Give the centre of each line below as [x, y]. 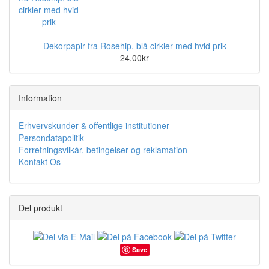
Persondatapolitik [51, 137]
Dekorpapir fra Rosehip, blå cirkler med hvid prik [134, 45]
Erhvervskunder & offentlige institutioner [94, 125]
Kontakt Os [40, 161]
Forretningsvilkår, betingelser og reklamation [103, 149]
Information [40, 98]
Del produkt [41, 207]
